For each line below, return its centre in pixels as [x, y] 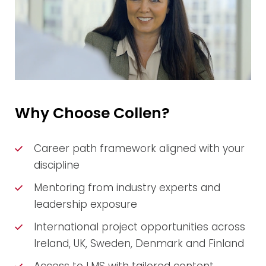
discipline [57, 165]
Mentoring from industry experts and [127, 188]
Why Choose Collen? [92, 113]
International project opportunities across [140, 227]
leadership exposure [85, 205]
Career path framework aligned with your [139, 149]
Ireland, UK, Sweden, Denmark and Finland [139, 244]
